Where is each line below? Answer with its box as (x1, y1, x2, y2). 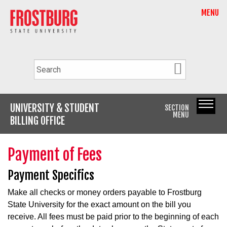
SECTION (165, 103, 190, 112)
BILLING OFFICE (10, 114, 65, 127)
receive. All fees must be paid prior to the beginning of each (8, 212, 219, 221)
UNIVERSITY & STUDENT (10, 101, 99, 115)
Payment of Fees (8, 145, 102, 164)
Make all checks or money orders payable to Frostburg (8, 187, 202, 197)
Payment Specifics (8, 167, 94, 183)
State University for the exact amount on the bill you (8, 200, 191, 209)
